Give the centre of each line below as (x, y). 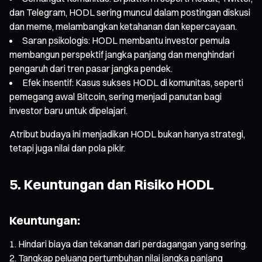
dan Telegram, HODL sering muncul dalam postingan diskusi (130, 12)
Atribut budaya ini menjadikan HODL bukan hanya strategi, (127, 134)
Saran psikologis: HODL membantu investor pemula (126, 40)
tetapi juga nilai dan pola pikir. (67, 148)
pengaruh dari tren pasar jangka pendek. (91, 68)
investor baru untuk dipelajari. (68, 110)
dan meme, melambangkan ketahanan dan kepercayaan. (123, 26)
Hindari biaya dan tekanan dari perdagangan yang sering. (133, 244)
